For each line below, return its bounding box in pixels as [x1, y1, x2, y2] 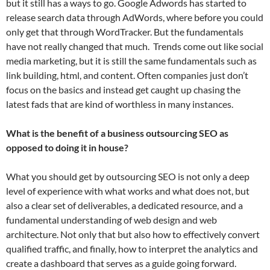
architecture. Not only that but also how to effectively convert [6, 228, 260, 240]
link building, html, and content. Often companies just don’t [6, 69, 248, 81]
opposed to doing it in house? [6, 142, 128, 153]
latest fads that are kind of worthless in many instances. [6, 98, 233, 110]
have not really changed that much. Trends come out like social [6, 40, 263, 52]
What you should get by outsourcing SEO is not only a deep [6, 171, 250, 182]
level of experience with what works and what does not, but [6, 185, 250, 196]
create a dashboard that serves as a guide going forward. [6, 257, 236, 269]
